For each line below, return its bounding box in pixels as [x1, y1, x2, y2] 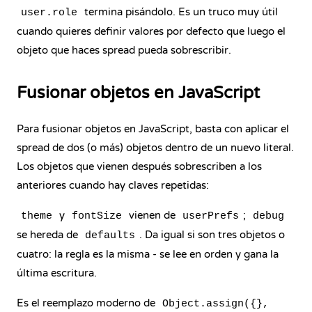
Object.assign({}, [162, 298, 269, 310]
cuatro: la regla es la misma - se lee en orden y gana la [17, 248, 279, 260]
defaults [85, 230, 135, 242]
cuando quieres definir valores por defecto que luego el [17, 25, 286, 38]
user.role [21, 7, 77, 19]
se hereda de [17, 228, 81, 241]
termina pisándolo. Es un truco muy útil [81, 6, 278, 18]
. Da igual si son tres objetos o [139, 228, 285, 241]
